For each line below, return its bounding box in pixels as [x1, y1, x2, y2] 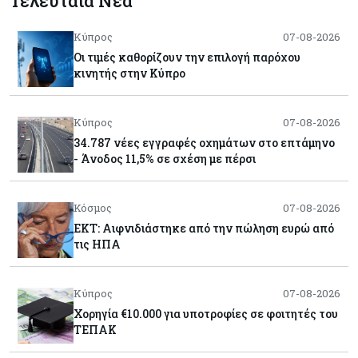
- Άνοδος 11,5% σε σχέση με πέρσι [74, 151, 256, 167]
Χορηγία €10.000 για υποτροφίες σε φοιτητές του [74, 306, 338, 322]
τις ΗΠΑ [74, 237, 121, 253]
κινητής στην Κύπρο [74, 66, 185, 82]
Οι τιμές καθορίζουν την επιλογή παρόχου [74, 50, 300, 66]
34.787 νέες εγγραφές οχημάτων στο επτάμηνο [74, 135, 335, 151]
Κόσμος [74, 201, 112, 216]
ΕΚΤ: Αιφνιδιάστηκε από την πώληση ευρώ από [74, 221, 334, 237]
